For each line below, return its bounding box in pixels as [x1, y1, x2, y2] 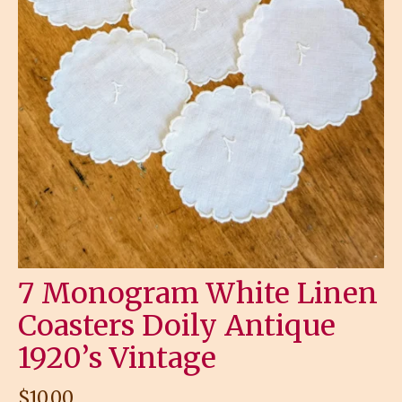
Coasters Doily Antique [18, 307, 336, 344]
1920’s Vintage [18, 339, 216, 376]
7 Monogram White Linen [18, 275, 378, 311]
